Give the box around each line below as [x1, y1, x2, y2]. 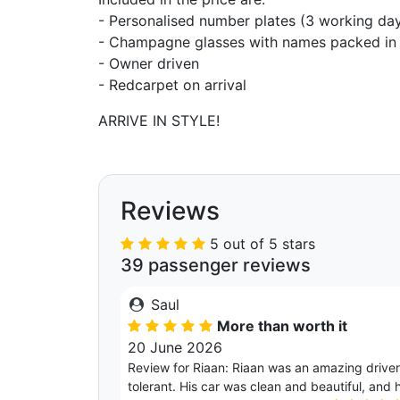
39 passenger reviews [121, 254, 311, 276]
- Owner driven [98, 54, 199, 72]
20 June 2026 [128, 338, 222, 356]
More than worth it [217, 317, 347, 335]
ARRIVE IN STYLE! [98, 112, 220, 129]
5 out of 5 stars [210, 235, 315, 253]
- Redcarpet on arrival [98, 76, 246, 94]
